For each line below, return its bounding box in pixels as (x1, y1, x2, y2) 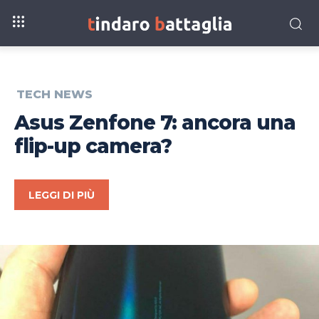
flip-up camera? (14, 134, 172, 159)
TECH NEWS (16, 88, 93, 102)
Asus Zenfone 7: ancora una (14, 110, 296, 135)
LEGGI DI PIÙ (28, 189, 95, 202)
